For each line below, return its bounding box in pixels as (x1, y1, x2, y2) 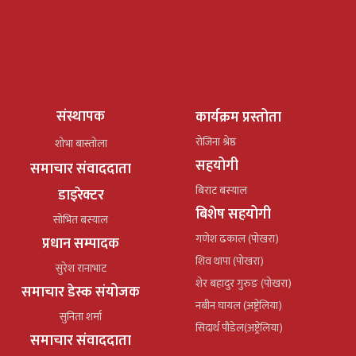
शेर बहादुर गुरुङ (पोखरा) (195, 273, 292, 292)
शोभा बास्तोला (54, 133, 107, 153)
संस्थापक (56, 104, 105, 129)
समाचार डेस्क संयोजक (21, 280, 140, 304)
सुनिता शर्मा (60, 307, 102, 326)
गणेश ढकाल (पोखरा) (195, 229, 279, 248)
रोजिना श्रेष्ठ (195, 132, 236, 151)
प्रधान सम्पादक (42, 231, 119, 256)
